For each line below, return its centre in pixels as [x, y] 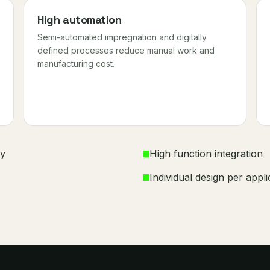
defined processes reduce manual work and [126, 50]
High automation [80, 20]
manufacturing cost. [76, 64]
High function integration [206, 154]
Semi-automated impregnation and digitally [122, 37]
